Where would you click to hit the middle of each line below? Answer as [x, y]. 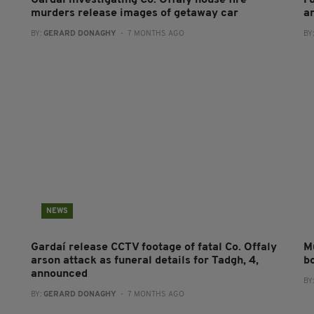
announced [59, 274]
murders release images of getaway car [134, 13]
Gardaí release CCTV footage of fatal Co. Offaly [153, 247]
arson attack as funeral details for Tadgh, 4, [144, 261]
